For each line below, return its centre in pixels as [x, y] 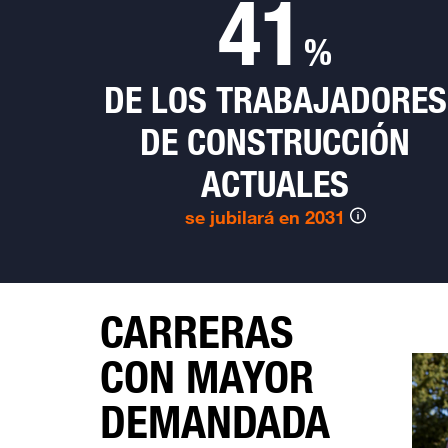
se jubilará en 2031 [264, 217]
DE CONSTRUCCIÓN [275, 141]
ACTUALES [275, 183]
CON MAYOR [206, 377]
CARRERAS [196, 332]
